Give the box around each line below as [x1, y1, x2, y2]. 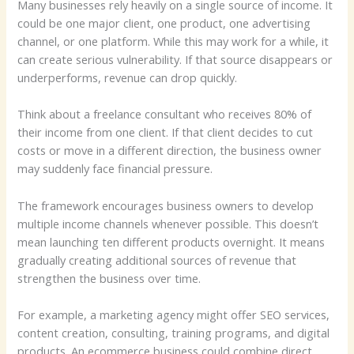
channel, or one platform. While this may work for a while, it [17, 32, 330, 49]
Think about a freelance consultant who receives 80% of [17, 106, 312, 122]
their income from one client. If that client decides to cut [17, 124, 314, 141]
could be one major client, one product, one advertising [17, 14, 311, 31]
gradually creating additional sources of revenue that [17, 251, 297, 268]
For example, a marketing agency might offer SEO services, [17, 307, 330, 323]
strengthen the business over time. [17, 269, 201, 286]
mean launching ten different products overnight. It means [17, 233, 326, 250]
